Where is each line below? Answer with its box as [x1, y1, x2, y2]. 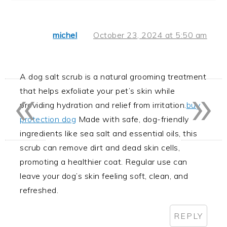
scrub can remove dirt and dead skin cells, [20, 142, 180, 153]
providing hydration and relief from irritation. [20, 100, 186, 110]
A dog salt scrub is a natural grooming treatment [20, 71, 207, 82]
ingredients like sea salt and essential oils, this [20, 128, 198, 139]
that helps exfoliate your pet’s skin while [20, 86, 175, 96]
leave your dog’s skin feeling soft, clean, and [20, 171, 188, 181]
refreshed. [20, 185, 59, 196]
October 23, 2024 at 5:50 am [93, 30, 207, 41]
